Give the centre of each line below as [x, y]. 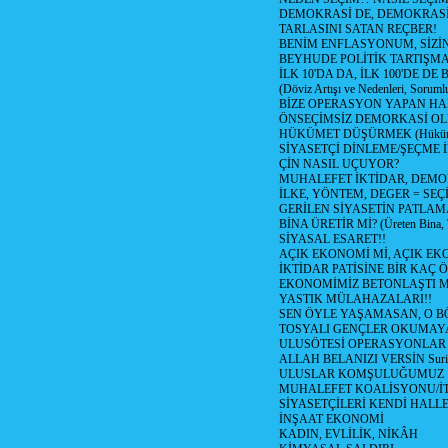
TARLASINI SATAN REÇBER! [358, 29]
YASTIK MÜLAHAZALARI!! [355, 299]
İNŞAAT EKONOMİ [331, 419]
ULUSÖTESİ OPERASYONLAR [362, 344]
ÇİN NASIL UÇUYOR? [339, 164]
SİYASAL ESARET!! [332, 239]
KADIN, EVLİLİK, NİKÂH [348, 434]
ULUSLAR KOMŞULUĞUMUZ [361, 374]
